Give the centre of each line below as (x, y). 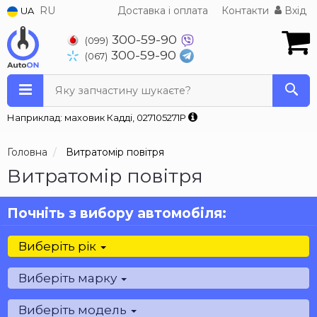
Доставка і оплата (163, 11)
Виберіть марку (69, 278)
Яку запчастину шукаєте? (123, 91)
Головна (27, 152)
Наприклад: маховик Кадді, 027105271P (98, 117)
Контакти (245, 11)
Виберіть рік (59, 246)
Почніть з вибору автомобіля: (117, 213)
